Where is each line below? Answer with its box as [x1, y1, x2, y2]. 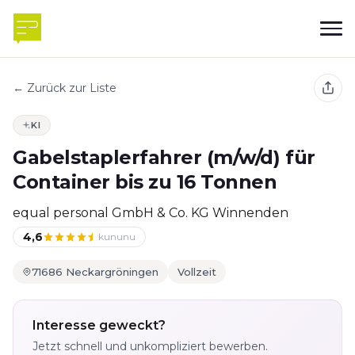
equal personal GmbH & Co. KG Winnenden [13, 205, 288, 220]
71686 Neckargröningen [32, 265, 158, 278]
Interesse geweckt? [32, 318, 166, 333]
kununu [98, 231, 136, 242]
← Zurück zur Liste [13, 80, 116, 95]
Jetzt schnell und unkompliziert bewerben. [32, 339, 268, 353]
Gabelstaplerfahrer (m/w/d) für [13, 146, 315, 169]
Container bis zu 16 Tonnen [13, 170, 277, 193]
